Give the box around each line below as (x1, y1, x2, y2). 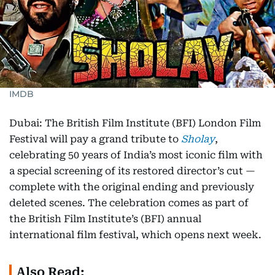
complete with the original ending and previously (9, 181, 254, 193)
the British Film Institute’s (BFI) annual (9, 213, 201, 225)
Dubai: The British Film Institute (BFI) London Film (9, 117, 261, 129)
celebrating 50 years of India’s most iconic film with (9, 149, 263, 161)
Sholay (181, 133, 215, 145)
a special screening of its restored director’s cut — (9, 165, 255, 177)
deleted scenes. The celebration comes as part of (9, 197, 249, 209)
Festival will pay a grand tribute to (9, 133, 181, 145)
